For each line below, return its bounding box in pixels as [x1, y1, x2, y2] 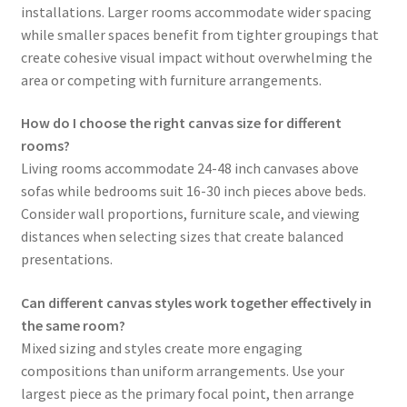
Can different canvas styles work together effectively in [20, 293, 372, 312]
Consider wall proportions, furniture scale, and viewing [20, 204, 360, 223]
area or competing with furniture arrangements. [20, 70, 322, 89]
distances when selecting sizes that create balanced [20, 227, 343, 246]
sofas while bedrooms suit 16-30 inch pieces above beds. [20, 182, 366, 201]
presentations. [20, 250, 113, 269]
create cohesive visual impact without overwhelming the [20, 47, 372, 66]
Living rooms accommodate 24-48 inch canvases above [20, 159, 359, 178]
